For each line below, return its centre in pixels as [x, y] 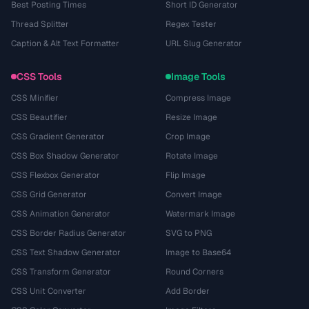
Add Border [188, 291]
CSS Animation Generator [61, 214]
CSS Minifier [35, 98]
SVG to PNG [189, 233]
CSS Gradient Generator [58, 137]
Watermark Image [200, 214]
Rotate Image [192, 156]
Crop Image [188, 137]
